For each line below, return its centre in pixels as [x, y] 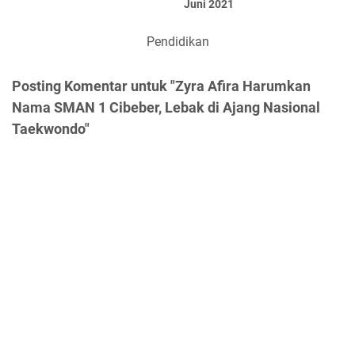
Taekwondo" [51, 129]
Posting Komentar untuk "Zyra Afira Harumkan [161, 86]
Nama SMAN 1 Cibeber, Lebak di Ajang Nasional [166, 108]
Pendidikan [177, 42]
